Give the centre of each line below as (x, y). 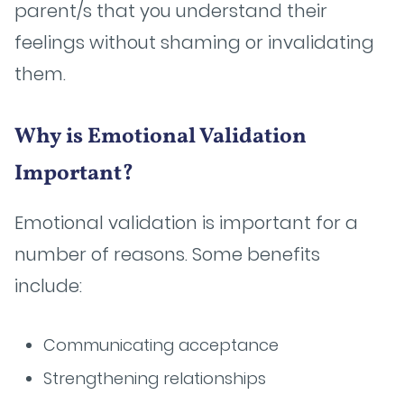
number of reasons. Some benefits (167, 254)
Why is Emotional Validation (161, 137)
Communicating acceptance (161, 345)
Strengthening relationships (155, 378)
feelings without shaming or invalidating (194, 42)
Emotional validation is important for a (186, 223)
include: (48, 286)
